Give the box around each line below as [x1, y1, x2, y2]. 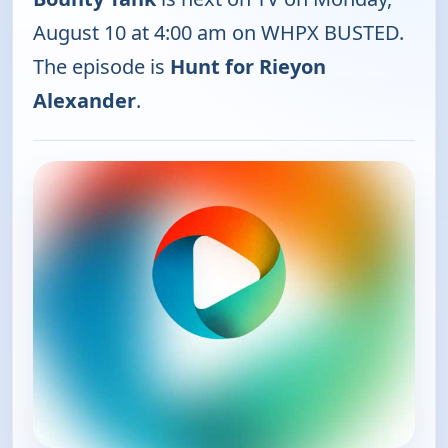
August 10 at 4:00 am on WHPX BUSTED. [33, 19, 404, 47]
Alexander [33, 87, 136, 115]
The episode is [33, 53, 170, 81]
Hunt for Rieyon [170, 53, 326, 81]
